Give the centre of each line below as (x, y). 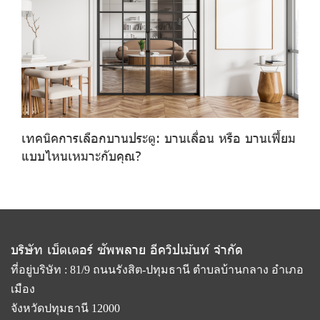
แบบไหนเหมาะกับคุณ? (81, 155)
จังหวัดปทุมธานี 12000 (65, 308)
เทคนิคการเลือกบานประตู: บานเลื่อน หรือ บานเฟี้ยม (159, 137)
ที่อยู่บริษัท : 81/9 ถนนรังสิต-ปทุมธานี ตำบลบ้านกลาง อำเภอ (157, 269)
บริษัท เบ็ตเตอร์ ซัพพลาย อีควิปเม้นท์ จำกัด (127, 249)
